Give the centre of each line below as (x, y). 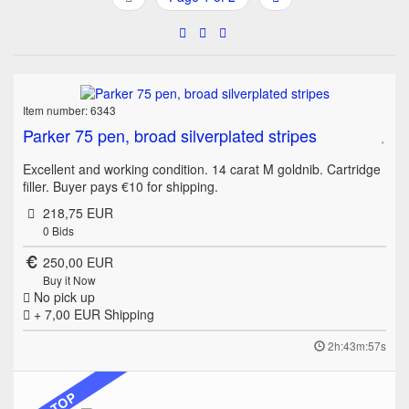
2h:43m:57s (357, 345)
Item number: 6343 (69, 110)
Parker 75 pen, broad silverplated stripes (170, 135)
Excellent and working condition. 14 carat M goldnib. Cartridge (202, 168)
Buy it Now (69, 279)
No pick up (63, 296)
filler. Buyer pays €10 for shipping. (121, 186)
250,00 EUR (78, 262)
